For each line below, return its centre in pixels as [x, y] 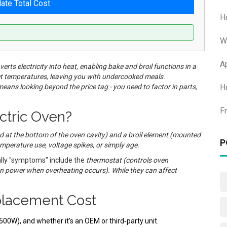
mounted [186, 135]
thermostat [104, 160]
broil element [148, 135]
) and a [117, 135]
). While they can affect [141, 170]
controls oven [147, 160]
